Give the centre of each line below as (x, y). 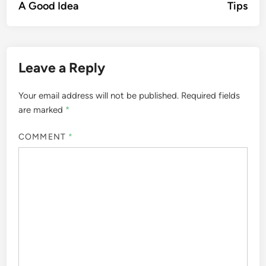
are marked (42, 110)
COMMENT (43, 137)
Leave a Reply (62, 68)
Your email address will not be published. (99, 96)
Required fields (211, 96)
